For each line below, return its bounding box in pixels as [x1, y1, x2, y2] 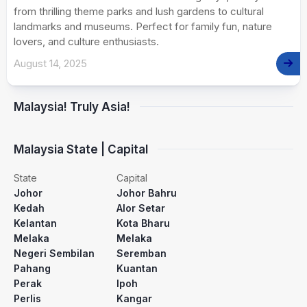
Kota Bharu [116, 217, 170, 229]
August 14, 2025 [14, 56, 87, 70]
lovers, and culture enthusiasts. [14, 34, 159, 48]
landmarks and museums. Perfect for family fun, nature [14, 19, 272, 33]
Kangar [116, 292, 152, 304]
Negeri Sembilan [14, 247, 95, 259]
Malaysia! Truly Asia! [14, 99, 130, 114]
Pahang [14, 262, 51, 274]
